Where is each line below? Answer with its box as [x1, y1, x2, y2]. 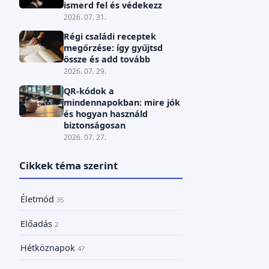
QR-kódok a [63, 85, 114, 97]
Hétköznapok [20, 242, 77, 254]
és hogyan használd [63, 107, 148, 119]
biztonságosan [63, 119, 125, 131]
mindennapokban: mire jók [63, 96, 180, 108]
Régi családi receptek [63, 31, 156, 43]
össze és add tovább [63, 53, 150, 65]
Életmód [20, 193, 56, 205]
